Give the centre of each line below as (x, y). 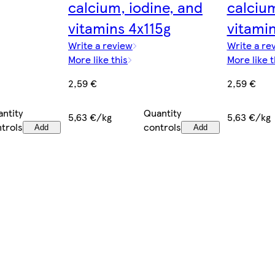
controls (163, 126)
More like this (98, 59)
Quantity (163, 112)
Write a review (100, 45)
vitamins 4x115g (119, 27)
